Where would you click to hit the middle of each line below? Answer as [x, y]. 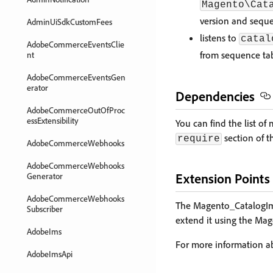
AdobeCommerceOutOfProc [76, 110]
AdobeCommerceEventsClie [76, 44]
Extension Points [223, 178]
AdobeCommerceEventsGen [76, 77]
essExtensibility [53, 120]
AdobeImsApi [50, 254]
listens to [219, 38]
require [199, 139]
